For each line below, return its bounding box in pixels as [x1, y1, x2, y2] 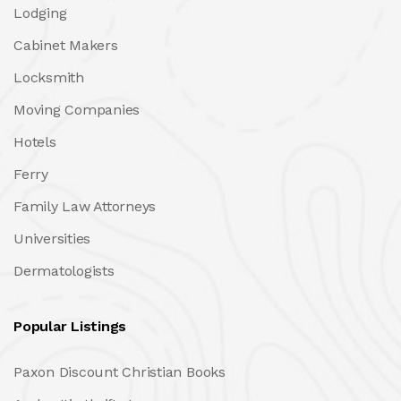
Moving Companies [13, 100, 141, 118]
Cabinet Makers [13, 36, 118, 54]
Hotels [13, 132, 56, 150]
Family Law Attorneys [13, 197, 157, 215]
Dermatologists [13, 261, 115, 279]
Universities [13, 229, 91, 247]
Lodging [13, 4, 67, 21]
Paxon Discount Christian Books [13, 363, 226, 380]
